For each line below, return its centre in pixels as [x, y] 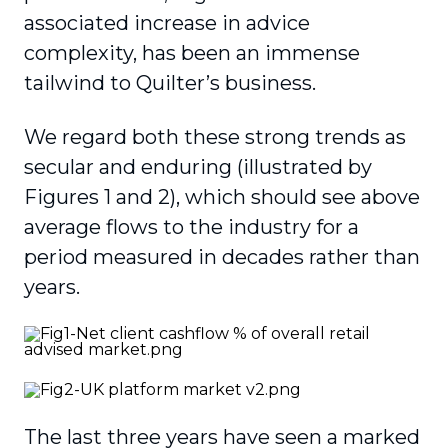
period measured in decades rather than [222, 257]
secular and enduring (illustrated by [198, 167]
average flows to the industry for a [191, 227]
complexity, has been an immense [192, 53]
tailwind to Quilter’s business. [170, 83]
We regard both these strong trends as [215, 137]
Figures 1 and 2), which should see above [222, 197]
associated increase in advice [167, 23]
